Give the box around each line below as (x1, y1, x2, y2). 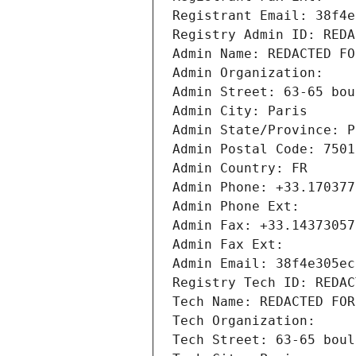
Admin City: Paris (172, 103, 308, 119)
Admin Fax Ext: (172, 237, 284, 253)
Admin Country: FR (172, 161, 308, 176)
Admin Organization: (172, 65, 331, 81)
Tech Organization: (172, 313, 323, 329)
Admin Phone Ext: (172, 199, 300, 215)
